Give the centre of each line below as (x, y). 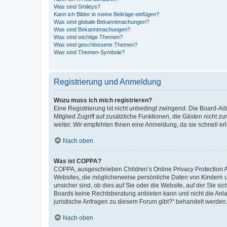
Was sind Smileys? (77, 7)
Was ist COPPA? (78, 161)
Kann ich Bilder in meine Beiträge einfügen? (106, 14)
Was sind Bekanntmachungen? (92, 29)
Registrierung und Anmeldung (107, 82)
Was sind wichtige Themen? (88, 37)
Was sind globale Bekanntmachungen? (101, 22)
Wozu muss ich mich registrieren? (103, 100)
